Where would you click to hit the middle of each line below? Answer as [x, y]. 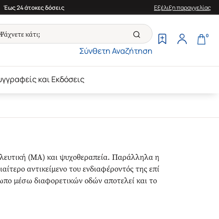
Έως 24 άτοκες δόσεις [34, 7]
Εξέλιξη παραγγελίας [183, 7]
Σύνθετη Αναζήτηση [116, 51]
